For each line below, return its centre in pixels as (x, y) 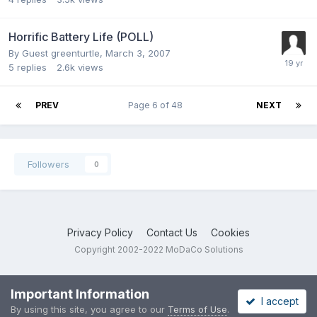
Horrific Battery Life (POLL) (81, 36)
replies (32, 67)
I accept (277, 301)
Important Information (80, 294)
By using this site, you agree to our (89, 309)
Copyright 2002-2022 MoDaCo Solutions (158, 249)
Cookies (230, 232)
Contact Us (172, 232)
